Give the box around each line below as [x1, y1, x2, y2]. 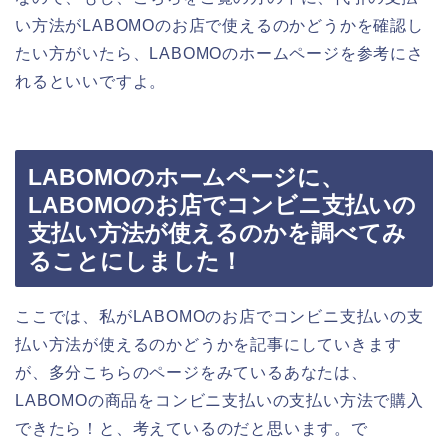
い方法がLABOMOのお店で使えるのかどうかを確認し [15, 16, 424, 34]
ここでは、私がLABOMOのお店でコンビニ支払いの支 [15, 308, 424, 326]
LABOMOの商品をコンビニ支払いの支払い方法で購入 [15, 392, 424, 410]
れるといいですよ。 [15, 72, 167, 90]
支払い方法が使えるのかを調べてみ [28, 220, 406, 247]
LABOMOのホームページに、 [28, 164, 344, 191]
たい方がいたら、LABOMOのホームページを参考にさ [15, 44, 424, 62]
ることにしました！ [28, 248, 243, 275]
